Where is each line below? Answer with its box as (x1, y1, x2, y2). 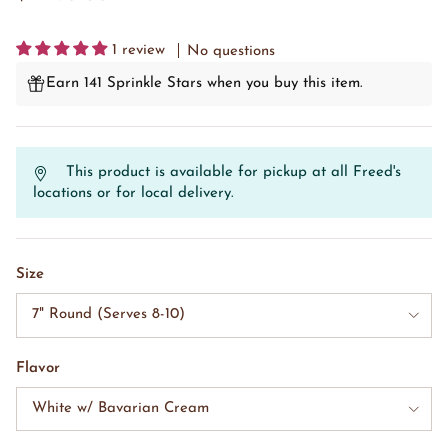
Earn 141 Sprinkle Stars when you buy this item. (46, 76, 363, 92)
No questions (187, 44, 275, 60)
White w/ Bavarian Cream (32, 400, 209, 416)
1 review (112, 43, 165, 59)
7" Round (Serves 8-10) (32, 307, 185, 323)
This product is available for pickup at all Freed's (66, 165, 401, 181)
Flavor (16, 360, 60, 376)
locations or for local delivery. (33, 186, 234, 202)
